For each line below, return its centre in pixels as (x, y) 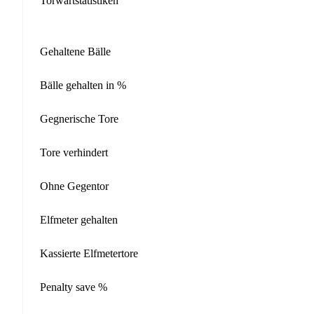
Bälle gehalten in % (83, 85)
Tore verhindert (74, 152)
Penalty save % (74, 287)
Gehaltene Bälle (75, 51)
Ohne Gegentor (74, 186)
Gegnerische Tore (79, 118)
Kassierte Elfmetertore (89, 253)
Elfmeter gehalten (79, 219)
